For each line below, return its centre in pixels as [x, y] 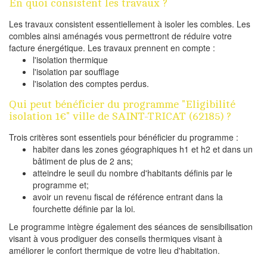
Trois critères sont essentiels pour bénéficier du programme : [124, 137]
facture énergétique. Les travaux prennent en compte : [112, 48]
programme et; [61, 185]
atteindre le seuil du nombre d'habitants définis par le [133, 173]
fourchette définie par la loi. [84, 209]
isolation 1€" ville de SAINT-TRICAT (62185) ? [120, 117]
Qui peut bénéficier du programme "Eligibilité [122, 105]
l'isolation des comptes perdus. [91, 84]
